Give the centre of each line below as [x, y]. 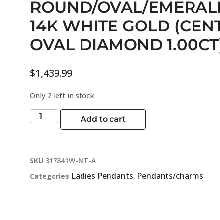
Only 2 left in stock [62, 96]
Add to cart [103, 119]
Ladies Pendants [102, 176]
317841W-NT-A [70, 160]
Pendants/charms [170, 176]
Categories [50, 176]
